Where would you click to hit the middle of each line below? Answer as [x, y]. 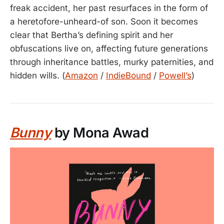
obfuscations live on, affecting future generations [109, 48]
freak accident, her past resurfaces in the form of [109, 8]
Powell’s [175, 75]
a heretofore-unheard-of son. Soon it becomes [104, 21]
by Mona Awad [100, 133]
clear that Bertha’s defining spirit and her [91, 35]
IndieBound [128, 75]
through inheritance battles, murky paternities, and [112, 62]
